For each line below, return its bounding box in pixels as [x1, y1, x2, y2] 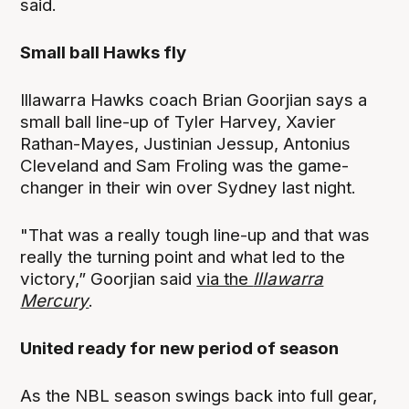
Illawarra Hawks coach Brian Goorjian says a [20, 89, 368, 110]
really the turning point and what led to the [20, 246, 346, 268]
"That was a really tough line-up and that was [20, 225, 371, 246]
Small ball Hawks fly [20, 41, 187, 63]
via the [196, 268, 254, 290]
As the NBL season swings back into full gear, [20, 385, 378, 407]
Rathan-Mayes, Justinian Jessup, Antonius [20, 132, 351, 154]
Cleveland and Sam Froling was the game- [20, 154, 350, 176]
